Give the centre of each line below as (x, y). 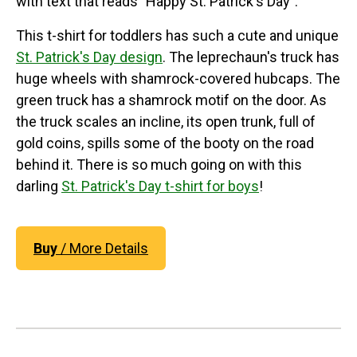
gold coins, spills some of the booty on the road (165, 143)
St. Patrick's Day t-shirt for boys (160, 186)
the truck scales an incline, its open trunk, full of (166, 122)
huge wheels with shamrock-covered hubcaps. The (178, 79)
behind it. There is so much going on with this (159, 165)
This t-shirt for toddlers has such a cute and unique (177, 36)
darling (39, 186)
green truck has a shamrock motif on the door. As (171, 100)
